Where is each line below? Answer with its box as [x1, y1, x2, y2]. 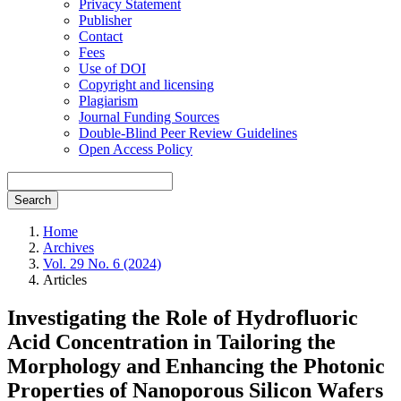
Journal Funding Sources [79, 108, 219, 124]
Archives [43, 239, 94, 255]
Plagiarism [79, 92, 138, 108]
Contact [79, 28, 123, 44]
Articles [43, 271, 87, 287]
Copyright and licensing [79, 76, 214, 92]
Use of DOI [79, 60, 146, 76]
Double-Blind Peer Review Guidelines [79, 124, 297, 141]
